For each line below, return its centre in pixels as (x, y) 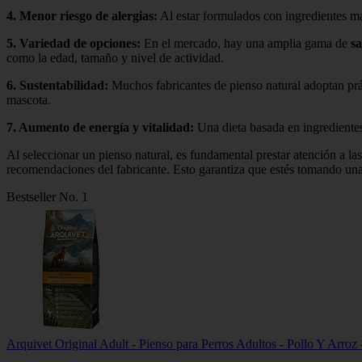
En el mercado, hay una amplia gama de (246, 43)
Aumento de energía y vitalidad (104, 127)
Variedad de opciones (78, 43)
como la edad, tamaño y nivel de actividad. (115, 57)
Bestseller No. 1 (47, 196)
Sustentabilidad (62, 85)
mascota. (29, 99)
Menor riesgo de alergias (86, 15)
